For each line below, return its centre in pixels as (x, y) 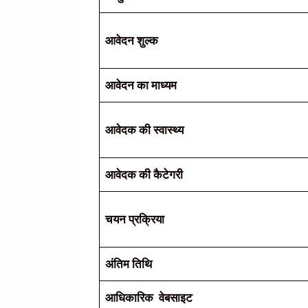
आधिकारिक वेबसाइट (149, 297)
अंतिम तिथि (129, 264)
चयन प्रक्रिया (135, 219)
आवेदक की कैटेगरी (144, 174)
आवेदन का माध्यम (141, 85)
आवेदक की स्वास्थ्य (144, 130)
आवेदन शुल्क (132, 40)
